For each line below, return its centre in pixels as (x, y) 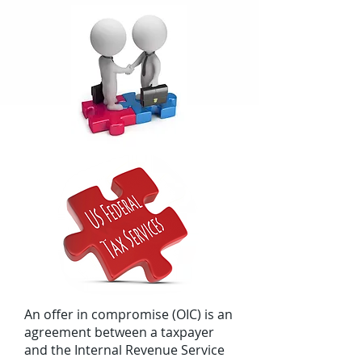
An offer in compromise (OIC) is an (128, 314)
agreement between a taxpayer (119, 332)
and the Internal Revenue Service (124, 350)
